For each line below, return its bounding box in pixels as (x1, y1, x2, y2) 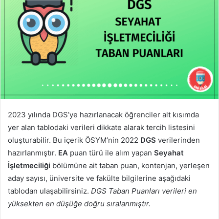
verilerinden (156, 135, 200, 145)
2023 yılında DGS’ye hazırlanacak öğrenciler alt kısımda (8, 109, 199, 119)
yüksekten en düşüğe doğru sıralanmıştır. (8, 198, 151, 208)
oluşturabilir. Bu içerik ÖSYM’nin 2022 (8, 135, 140, 145)
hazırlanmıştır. (8, 148, 58, 157)
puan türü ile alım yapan (68, 148, 154, 157)
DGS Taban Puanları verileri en (91, 186, 197, 196)
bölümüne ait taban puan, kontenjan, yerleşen (52, 160, 210, 170)
